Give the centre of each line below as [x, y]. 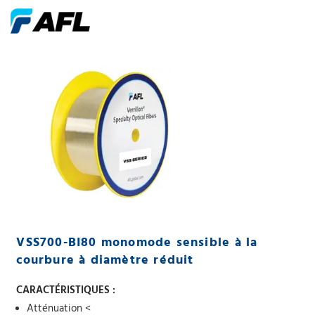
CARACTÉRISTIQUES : [66, 290]
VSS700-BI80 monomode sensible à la [137, 243]
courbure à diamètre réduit [105, 261]
